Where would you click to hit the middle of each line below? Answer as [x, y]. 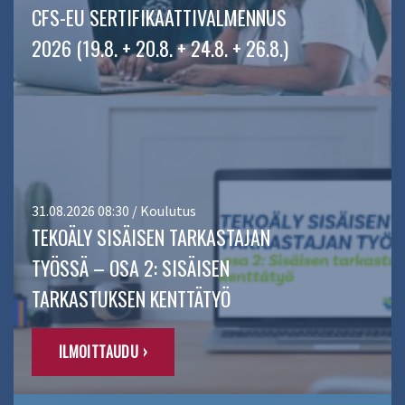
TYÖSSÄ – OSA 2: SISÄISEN [131, 268]
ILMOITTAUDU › [103, 352]
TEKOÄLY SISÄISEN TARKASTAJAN [151, 237]
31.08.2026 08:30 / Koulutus [114, 211]
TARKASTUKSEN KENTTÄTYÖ [131, 299]
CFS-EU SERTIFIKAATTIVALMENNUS [159, 18]
